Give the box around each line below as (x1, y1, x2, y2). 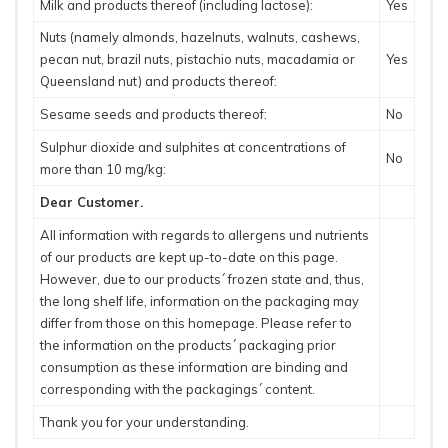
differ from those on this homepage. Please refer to (39, 315, 352, 332)
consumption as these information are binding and (39, 359, 348, 376)
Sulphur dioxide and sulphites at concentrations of (39, 139, 346, 156)
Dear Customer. (39, 194, 143, 211)
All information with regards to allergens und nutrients (39, 227, 369, 244)
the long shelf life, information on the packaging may (39, 293, 359, 310)
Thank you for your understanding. (39, 414, 249, 431)
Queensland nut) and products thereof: (39, 73, 277, 90)
